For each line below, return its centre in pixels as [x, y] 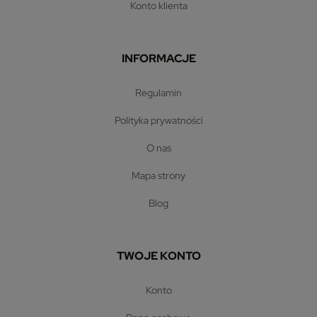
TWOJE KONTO [158, 255]
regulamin [162, 92]
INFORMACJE [158, 58]
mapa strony [163, 175]
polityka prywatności [161, 120]
